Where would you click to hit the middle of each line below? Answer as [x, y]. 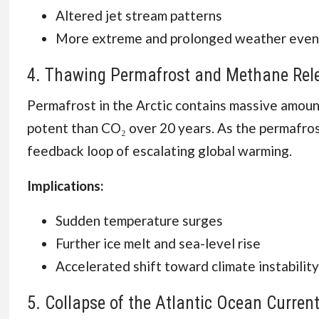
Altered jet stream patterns [138, 15]
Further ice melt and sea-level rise [158, 243]
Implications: [65, 185]
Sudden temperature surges [139, 220]
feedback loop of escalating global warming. [159, 151]
